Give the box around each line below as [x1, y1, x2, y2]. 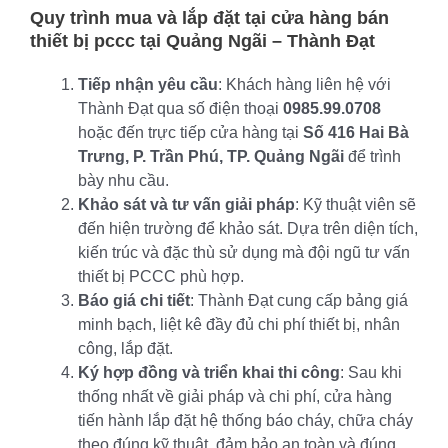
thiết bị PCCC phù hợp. [78, 267, 244, 285]
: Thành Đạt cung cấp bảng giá [190, 291, 408, 309]
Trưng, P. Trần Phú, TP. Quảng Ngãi [78, 147, 344, 165]
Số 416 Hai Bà [303, 123, 409, 141]
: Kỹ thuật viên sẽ [295, 195, 416, 213]
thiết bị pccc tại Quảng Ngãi [30, 30, 267, 51]
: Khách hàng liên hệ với [218, 75, 391, 93]
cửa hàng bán [271, 7, 389, 28]
